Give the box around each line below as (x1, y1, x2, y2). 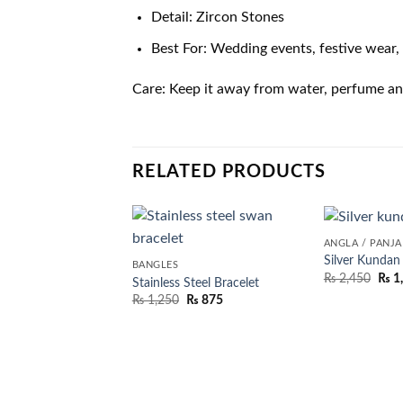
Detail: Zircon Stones (150, 9, 284, 24)
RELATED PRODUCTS (132, 163, 326, 182)
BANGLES (131, 260, 179, 271)
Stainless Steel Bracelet (131, 275, 259, 290)
